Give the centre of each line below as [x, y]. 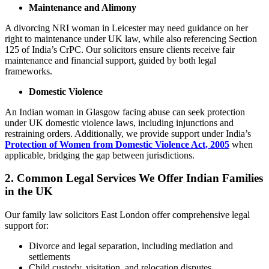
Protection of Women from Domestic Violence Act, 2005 [117, 144]
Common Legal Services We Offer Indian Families [140, 178]
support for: [27, 226]
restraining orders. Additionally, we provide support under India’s [128, 133]
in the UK [29, 192]
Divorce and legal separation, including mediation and [131, 246]
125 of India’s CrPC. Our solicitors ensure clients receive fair [120, 49]
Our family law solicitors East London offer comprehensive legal [127, 215]
